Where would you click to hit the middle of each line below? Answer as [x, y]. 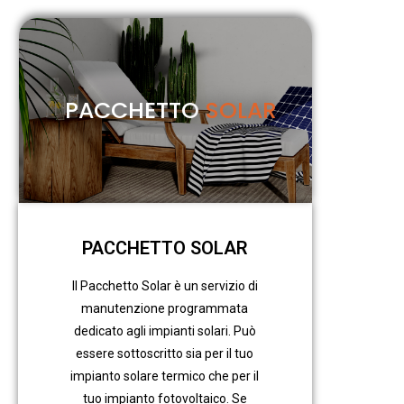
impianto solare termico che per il [165, 376]
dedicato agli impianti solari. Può [165, 331]
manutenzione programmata [165, 309]
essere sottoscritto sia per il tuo [165, 354]
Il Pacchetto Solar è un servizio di [165, 286]
